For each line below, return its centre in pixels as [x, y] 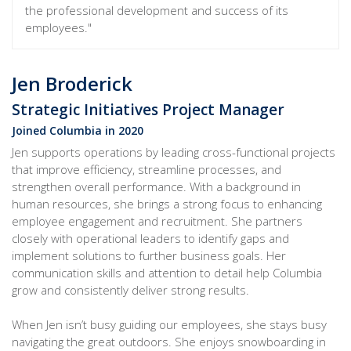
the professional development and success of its [157, 10]
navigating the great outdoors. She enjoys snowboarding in [169, 341]
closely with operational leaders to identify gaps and [150, 238]
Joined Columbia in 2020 [78, 130]
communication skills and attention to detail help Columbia [167, 272]
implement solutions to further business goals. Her [149, 255]
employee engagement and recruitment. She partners [157, 221]
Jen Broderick [72, 83]
